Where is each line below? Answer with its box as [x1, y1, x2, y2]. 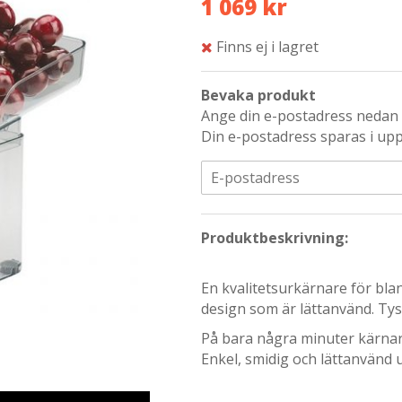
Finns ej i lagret [216, 37, 319, 57]
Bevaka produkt [201, 85, 316, 106]
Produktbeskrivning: [201, 228, 348, 249]
